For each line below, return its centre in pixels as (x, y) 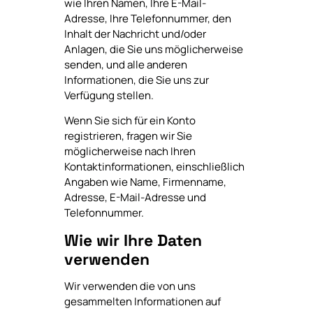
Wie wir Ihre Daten (133, 240)
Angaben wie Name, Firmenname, (145, 182)
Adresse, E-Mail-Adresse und (135, 198)
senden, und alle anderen (125, 65)
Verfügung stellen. (109, 96)
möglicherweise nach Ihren (130, 152)
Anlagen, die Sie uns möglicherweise (153, 50)
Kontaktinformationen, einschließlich (154, 167)
